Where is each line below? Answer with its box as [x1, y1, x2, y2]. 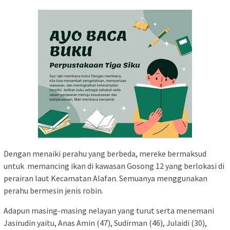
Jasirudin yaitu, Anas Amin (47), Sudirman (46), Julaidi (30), [4, 218, 207, 228]
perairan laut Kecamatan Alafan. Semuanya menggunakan [4, 173, 207, 184]
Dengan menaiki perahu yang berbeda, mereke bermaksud [4, 148, 206, 159]
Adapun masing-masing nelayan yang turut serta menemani [4, 205, 214, 216]
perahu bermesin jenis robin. [4, 185, 103, 196]
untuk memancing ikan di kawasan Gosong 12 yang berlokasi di [4, 161, 224, 171]
